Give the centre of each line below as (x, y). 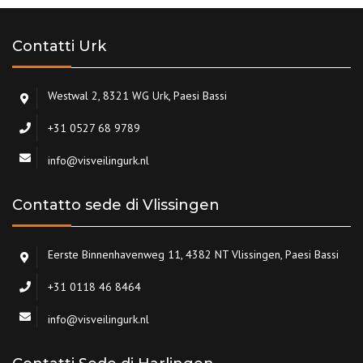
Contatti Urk (59, 46)
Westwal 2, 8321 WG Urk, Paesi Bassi (137, 96)
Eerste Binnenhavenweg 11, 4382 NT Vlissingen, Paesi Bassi (193, 254)
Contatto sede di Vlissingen (116, 205)
